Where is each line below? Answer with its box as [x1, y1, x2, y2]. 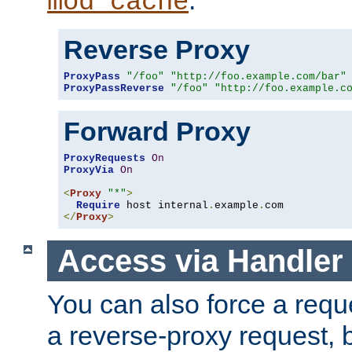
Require [76, 199, 120, 211]
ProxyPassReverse [64, 82, 164, 94]
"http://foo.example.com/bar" [170, 70, 346, 82]
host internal [120, 199, 208, 211]
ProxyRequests [64, 152, 145, 164]
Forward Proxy [64, 115, 251, 146]
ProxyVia [64, 163, 114, 176]
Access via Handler [57, 243, 343, 278]
